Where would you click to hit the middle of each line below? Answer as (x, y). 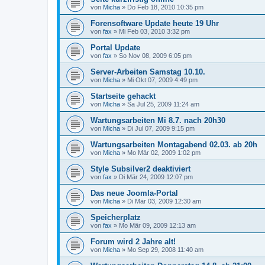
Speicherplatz (116, 217)
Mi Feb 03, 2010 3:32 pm (154, 31)
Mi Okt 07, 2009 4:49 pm (162, 80)
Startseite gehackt (123, 96)
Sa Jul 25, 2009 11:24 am (163, 104)
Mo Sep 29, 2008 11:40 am (165, 249)
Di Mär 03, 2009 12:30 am (164, 201)
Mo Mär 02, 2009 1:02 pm (164, 152)
